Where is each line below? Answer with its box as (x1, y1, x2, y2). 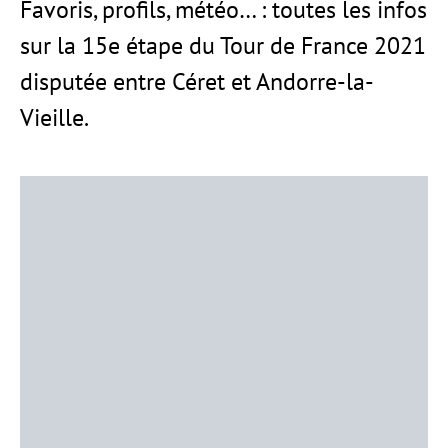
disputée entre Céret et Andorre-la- (20, 66, 374, 97)
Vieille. (20, 102, 89, 133)
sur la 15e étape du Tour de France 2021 (20, 30, 426, 61)
